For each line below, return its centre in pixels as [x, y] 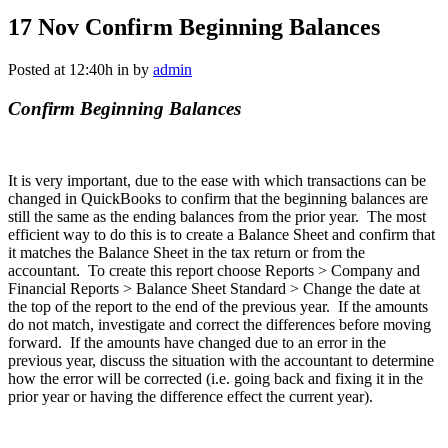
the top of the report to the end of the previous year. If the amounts [218, 307]
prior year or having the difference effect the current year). [190, 397]
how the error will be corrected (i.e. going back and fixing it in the [215, 379]
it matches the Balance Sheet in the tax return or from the [186, 253]
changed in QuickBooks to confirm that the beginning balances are [218, 199]
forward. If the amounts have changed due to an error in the [197, 343]
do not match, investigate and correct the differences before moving [219, 325]
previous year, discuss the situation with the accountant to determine [221, 361]
